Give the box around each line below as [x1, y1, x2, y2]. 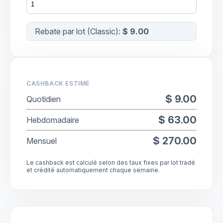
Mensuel [26, 136, 57, 146]
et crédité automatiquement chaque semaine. [26, 166, 160, 174]
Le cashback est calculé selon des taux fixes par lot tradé [26, 159, 195, 167]
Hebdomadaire [26, 115, 79, 125]
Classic [90, 26, 115, 37]
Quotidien [26, 94, 61, 105]
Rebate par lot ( [35, 26, 90, 37]
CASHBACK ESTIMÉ [26, 80, 90, 88]
